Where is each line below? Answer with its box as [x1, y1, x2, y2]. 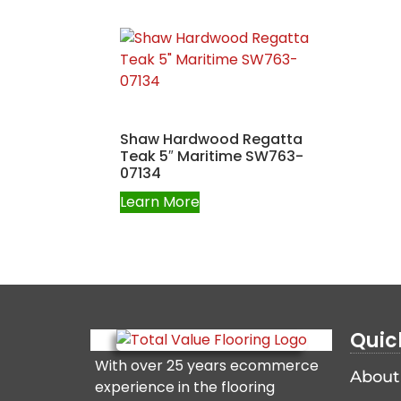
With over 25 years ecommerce [94, 355, 319, 377]
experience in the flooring [94, 377, 275, 398]
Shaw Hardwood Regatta [120, 128, 303, 149]
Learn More [120, 191, 200, 212]
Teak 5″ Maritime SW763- [120, 145, 304, 166]
